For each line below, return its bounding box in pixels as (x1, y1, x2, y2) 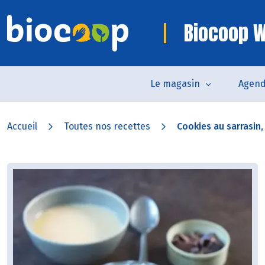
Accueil (7, 121, 37, 132)
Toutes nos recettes (64, 121, 150, 132)
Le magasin (150, 78, 200, 89)
